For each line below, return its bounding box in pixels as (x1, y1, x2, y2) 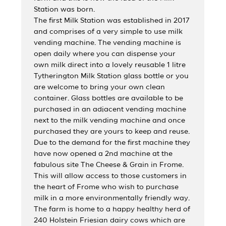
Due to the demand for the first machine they (34, 139, 191, 146)
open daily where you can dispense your (34, 50, 176, 57)
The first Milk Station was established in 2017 (34, 17, 190, 24)
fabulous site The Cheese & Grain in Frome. (34, 161, 184, 168)
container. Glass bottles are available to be (34, 95, 184, 101)
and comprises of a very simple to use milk (34, 28, 183, 35)
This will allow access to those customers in (34, 173, 187, 179)
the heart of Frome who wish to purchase (34, 184, 179, 190)
